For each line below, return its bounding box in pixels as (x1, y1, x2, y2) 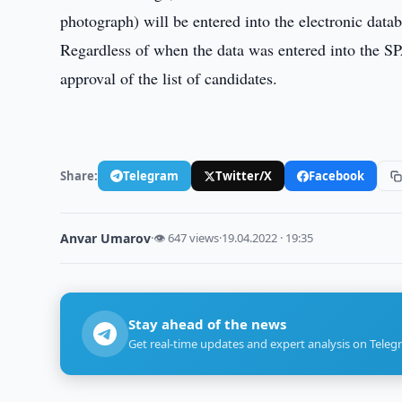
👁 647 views (153, 230, 220, 246)
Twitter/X (215, 167, 273, 184)
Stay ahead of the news (128, 315, 287, 333)
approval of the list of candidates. (60, 67, 278, 89)
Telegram (123, 167, 179, 184)
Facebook (309, 167, 365, 184)
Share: (60, 167, 99, 184)
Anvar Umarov (60, 230, 152, 247)
